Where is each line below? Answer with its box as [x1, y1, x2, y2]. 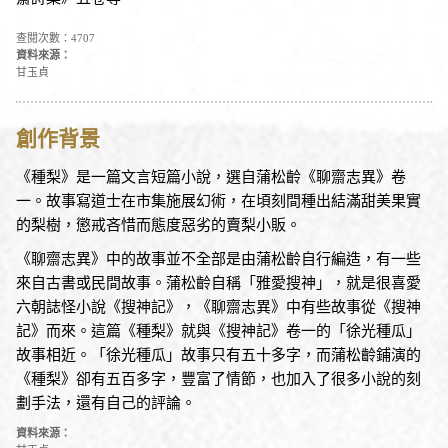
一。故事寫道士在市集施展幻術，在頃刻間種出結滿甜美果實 [16, 191, 421, 209]
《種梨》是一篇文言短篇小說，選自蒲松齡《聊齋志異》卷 [16, 167, 406, 185]
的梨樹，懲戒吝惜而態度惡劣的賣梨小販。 [16, 215, 301, 233]
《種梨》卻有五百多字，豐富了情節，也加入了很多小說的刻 [16, 369, 421, 387]
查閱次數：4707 [16, 31, 95, 44]
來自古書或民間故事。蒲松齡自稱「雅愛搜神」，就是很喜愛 [16, 273, 421, 291]
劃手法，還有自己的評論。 [16, 393, 196, 411]
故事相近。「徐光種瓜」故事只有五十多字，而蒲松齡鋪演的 [16, 345, 421, 363]
